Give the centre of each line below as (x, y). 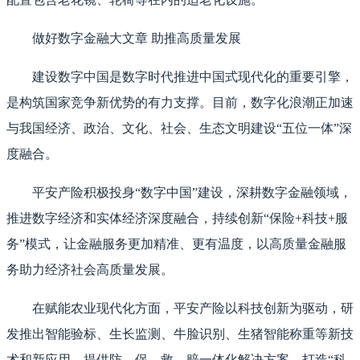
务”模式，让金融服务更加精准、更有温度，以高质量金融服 (176, 244)
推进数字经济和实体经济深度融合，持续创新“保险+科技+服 (177, 219)
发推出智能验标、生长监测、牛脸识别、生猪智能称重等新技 (180, 334)
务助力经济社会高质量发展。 (90, 270)
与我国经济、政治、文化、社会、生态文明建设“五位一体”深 (179, 129)
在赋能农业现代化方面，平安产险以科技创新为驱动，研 (193, 309)
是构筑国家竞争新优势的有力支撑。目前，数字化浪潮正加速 (180, 103)
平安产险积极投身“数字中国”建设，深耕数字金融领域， (192, 193)
